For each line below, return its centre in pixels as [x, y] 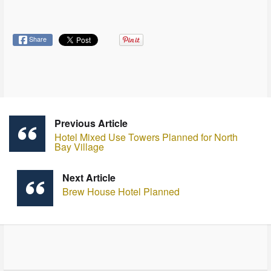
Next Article [89, 177]
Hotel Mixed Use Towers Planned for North [146, 137]
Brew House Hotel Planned [121, 191]
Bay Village [79, 146]
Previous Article [91, 123]
